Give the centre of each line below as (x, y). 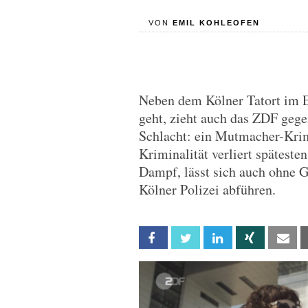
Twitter (214, 238)
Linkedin (247, 238)
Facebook (187, 238)
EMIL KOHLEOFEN (216, 23)
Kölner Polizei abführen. (207, 189)
